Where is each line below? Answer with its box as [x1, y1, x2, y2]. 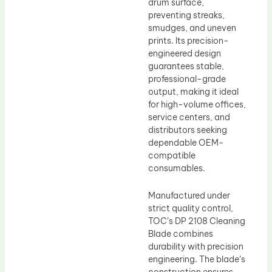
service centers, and [148, 111, 230, 123]
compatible [148, 149, 195, 161]
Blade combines [148, 228, 213, 240]
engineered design [148, 47, 221, 59]
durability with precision [148, 241, 243, 253]
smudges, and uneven [148, 22, 236, 33]
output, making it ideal [148, 86, 239, 97]
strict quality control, [148, 203, 233, 214]
